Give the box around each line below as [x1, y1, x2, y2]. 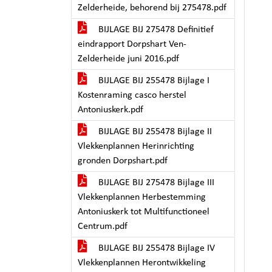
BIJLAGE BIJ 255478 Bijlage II [96, 127, 212, 137]
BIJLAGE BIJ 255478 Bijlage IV [96, 243, 215, 253]
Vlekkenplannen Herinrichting [78, 141, 194, 151]
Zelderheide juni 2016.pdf [78, 54, 179, 64]
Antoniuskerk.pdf [78, 105, 143, 115]
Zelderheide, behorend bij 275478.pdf [78, 3, 226, 13]
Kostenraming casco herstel [78, 90, 186, 100]
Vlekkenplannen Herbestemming [78, 192, 206, 202]
